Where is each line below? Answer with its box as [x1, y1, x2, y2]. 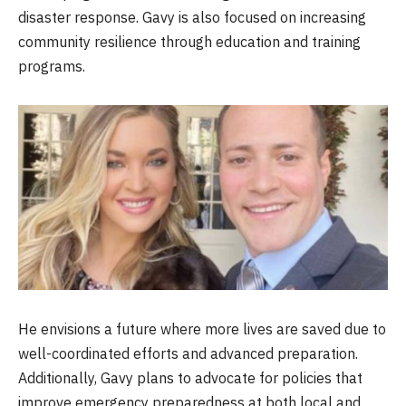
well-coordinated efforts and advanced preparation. [18, 344, 358, 363]
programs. [18, 56, 85, 75]
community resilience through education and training [18, 32, 361, 51]
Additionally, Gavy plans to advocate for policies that [18, 369, 362, 388]
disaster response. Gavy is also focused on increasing [18, 7, 366, 26]
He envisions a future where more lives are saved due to [18, 320, 386, 339]
